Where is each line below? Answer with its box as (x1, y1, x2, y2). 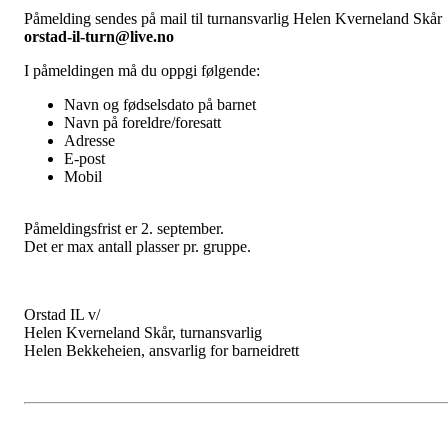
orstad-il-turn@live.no (24, 28, 174, 46)
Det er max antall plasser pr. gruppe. (24, 238, 251, 256)
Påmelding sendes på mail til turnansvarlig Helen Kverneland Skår (24, 10, 442, 28)
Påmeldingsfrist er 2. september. (24, 220, 224, 238)
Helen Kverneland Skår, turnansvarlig (24, 324, 262, 342)
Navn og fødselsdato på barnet (64, 96, 256, 114)
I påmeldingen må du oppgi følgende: (24, 62, 260, 80)
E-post (64, 150, 105, 168)
